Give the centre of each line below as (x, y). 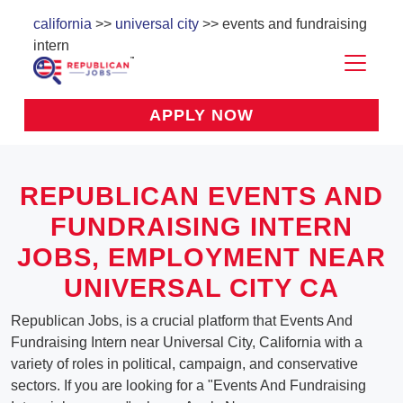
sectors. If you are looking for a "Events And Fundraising (188, 386)
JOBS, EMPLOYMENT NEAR (201, 258)
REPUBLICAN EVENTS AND (201, 197)
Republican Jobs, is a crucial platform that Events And (182, 321)
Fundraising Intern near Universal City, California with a (187, 343)
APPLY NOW (201, 116)
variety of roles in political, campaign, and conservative (184, 364)
